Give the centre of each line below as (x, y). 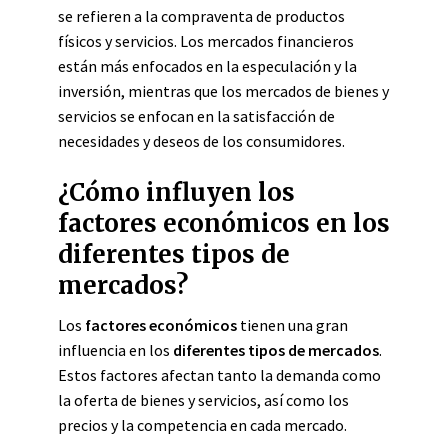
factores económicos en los (224, 223)
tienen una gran (292, 325)
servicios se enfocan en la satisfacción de (196, 116)
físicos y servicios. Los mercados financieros (206, 41)
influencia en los (115, 350)
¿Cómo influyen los (176, 192)
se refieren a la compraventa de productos (201, 16)
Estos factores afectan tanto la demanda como (219, 375)
